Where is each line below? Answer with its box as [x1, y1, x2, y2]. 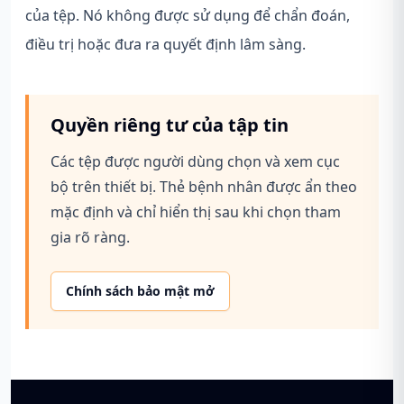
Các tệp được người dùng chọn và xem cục [50, 151, 340, 171]
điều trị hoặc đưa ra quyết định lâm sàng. [25, 33, 306, 54]
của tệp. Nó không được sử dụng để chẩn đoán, [25, 5, 350, 25]
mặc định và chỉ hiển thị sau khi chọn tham [50, 201, 341, 222]
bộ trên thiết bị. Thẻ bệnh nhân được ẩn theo [50, 176, 357, 197]
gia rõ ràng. [50, 226, 130, 247]
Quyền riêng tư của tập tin [50, 112, 289, 137]
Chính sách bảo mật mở [66, 281, 215, 299]
